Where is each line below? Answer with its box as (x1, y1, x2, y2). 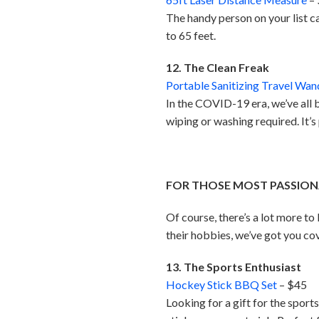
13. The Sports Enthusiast (166, 260, 302, 274)
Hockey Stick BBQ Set (166, 278, 278, 292)
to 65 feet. (166, 28, 216, 43)
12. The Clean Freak (166, 61, 270, 75)
